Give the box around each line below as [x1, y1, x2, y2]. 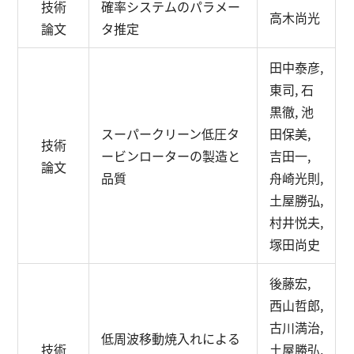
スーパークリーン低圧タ [101, 124, 240, 143]
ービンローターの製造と [101, 146, 241, 165]
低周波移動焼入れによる [101, 329, 241, 348]
